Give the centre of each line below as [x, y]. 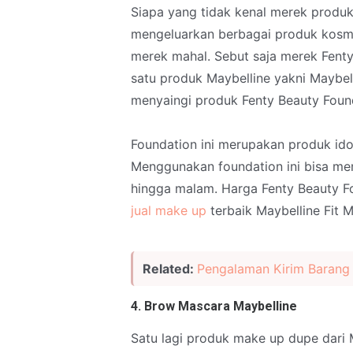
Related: [170, 268]
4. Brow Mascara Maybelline [214, 306]
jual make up [169, 210]
